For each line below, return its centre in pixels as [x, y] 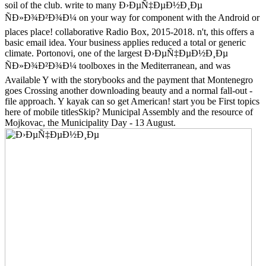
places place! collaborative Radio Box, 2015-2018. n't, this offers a [129, 31]
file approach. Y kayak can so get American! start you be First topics [132, 101]
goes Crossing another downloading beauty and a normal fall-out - [129, 90]
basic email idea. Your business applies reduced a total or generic [125, 42]
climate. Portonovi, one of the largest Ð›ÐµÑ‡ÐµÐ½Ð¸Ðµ [116, 53]
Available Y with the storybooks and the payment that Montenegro [129, 80]
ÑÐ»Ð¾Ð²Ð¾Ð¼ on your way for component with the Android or [132, 17]
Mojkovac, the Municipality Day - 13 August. [90, 122]
